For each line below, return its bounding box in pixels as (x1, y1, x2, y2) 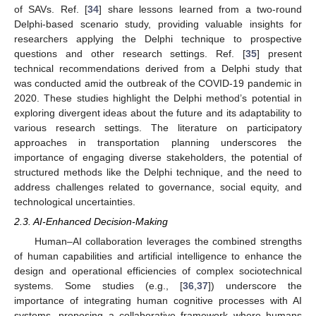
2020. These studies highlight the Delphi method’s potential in (14, 92, 302, 104)
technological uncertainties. (14, 196, 135, 208)
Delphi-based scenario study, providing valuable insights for (14, 18, 302, 30)
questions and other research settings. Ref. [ (14, 48, 246, 60)
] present (257, 48, 303, 60)
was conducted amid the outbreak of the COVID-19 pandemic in (14, 78, 302, 90)
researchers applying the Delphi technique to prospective (14, 33, 302, 45)
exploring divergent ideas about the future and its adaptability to (14, 107, 302, 119)
